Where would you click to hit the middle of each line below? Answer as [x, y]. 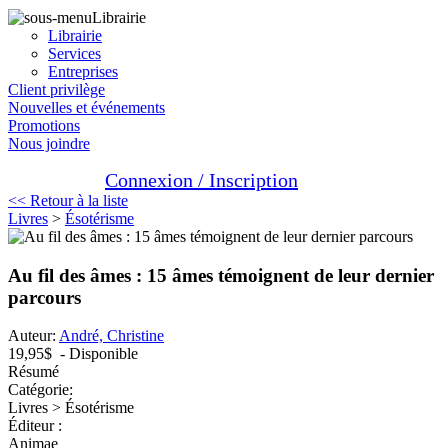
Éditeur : [35, 426]
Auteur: [33, 336]
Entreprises [83, 71]
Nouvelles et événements [86, 107]
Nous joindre [49, 143]
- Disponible [95, 354]
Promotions [44, 125]
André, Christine [111, 336]
